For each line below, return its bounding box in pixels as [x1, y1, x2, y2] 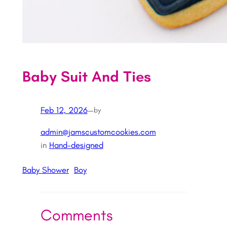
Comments [40, 206, 112, 225]
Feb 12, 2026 [40, 105, 88, 116]
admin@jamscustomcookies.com [40, 127, 156, 137]
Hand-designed [49, 140, 103, 150]
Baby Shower [22, 164, 69, 175]
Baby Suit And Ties [22, 67, 151, 86]
